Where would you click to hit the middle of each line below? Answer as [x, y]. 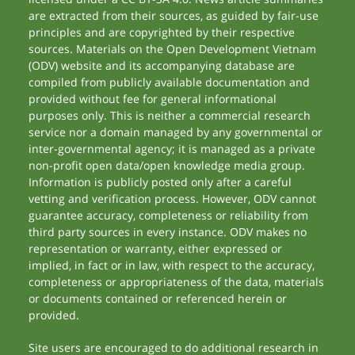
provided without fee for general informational [153, 99]
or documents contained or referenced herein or [158, 298]
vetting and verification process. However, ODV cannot [173, 198]
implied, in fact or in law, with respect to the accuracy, [172, 265]
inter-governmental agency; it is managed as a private [172, 149]
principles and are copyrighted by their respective [162, 32]
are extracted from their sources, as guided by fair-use [174, 15]
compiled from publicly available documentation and [170, 82]
